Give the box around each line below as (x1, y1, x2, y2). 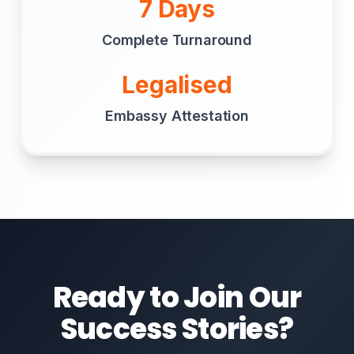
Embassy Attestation (105, 107, 249, 124)
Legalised (122, 70, 232, 99)
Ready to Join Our (52, 277, 302, 318)
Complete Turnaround (102, 32, 252, 48)
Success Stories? (60, 309, 294, 349)
